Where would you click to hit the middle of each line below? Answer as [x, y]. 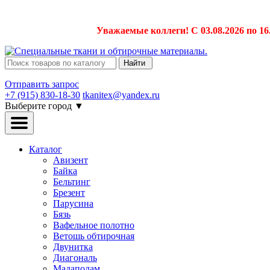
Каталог [46, 149]
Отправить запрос [42, 84]
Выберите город [39, 106]
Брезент [69, 193]
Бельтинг [72, 182]
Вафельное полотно [94, 225]
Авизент [71, 160]
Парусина [73, 203]
